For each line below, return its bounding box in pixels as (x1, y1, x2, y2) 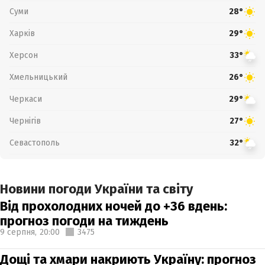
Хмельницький (9, 72, 67, 82)
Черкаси (9, 93, 42, 104)
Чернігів (9, 115, 41, 126)
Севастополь (9, 137, 60, 148)
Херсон (9, 50, 38, 60)
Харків (9, 28, 35, 38)
